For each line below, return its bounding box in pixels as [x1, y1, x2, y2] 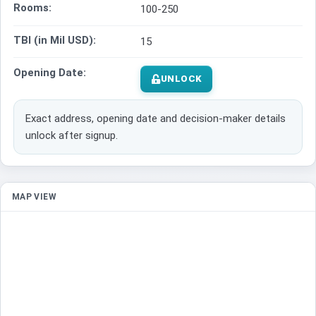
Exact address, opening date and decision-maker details [25, 112, 286, 126]
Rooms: [13, 1, 51, 15]
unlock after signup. [25, 129, 118, 142]
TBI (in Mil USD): [13, 34, 96, 47]
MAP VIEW [12, 192, 56, 202]
